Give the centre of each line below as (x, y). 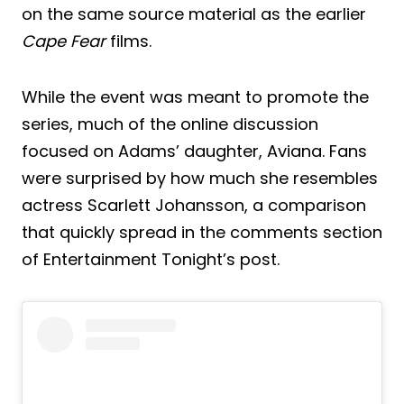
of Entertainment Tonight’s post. (151, 259)
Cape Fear (64, 41)
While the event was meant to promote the (195, 96)
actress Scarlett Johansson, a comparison (194, 205)
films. (129, 41)
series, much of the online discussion (170, 124)
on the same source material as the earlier (194, 14)
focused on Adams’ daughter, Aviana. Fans (194, 151)
